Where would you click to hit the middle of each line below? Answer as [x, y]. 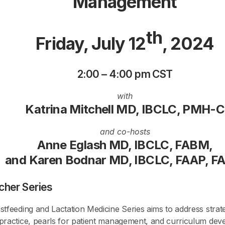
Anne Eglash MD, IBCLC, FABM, [125, 145]
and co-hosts [125, 132]
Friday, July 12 [91, 44]
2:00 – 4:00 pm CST [125, 74]
